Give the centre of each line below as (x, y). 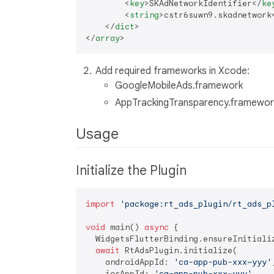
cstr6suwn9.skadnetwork (218, 15)
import (100, 204)
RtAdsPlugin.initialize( (179, 250)
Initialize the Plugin (133, 170)
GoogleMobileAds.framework (179, 85)
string (144, 15)
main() (125, 227)
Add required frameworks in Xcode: (172, 71)
